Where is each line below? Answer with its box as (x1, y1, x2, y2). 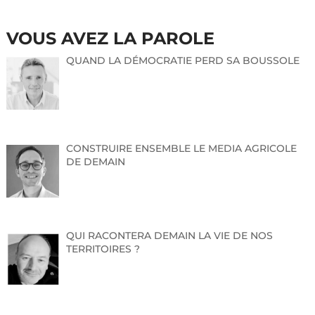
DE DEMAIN (66, 155, 126, 168)
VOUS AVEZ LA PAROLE (6, 28, 214, 49)
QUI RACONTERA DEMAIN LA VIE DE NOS (66, 229, 274, 243)
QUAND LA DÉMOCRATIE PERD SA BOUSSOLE (66, 54, 300, 67)
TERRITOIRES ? (66, 243, 141, 256)
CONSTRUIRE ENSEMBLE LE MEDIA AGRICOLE (66, 141, 297, 155)
